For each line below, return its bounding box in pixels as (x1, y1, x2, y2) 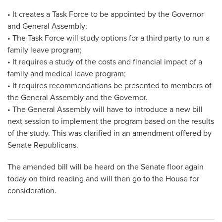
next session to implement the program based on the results (7, 116, 214, 126)
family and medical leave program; (7, 69, 126, 79)
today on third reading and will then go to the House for (7, 174, 199, 184)
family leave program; (7, 45, 82, 55)
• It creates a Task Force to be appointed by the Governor (7, 9, 204, 19)
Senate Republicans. (7, 140, 78, 150)
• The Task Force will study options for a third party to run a (7, 33, 210, 43)
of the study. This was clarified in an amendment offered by (7, 128, 212, 138)
